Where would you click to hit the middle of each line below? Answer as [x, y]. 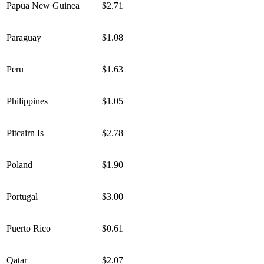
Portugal [22, 197]
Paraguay [24, 38]
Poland [19, 165]
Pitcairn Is [25, 133]
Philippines [27, 101]
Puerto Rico [29, 229]
